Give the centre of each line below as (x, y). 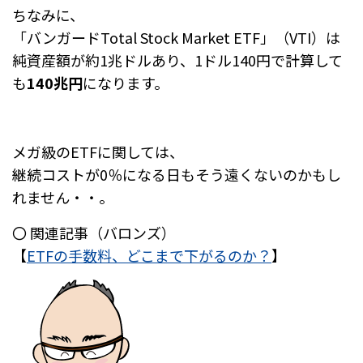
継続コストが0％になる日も (104, 174)
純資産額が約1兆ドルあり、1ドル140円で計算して (177, 60)
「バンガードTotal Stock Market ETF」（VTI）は (176, 37)
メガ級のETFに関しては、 (98, 151)
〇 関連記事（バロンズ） (94, 232)
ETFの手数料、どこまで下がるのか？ (149, 255)
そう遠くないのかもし (268, 174)
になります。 (126, 82)
